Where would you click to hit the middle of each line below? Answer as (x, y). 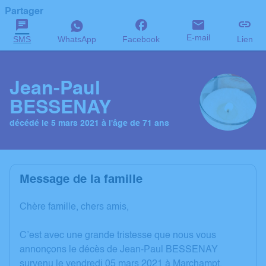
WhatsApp (77, 39)
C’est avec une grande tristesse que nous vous (118, 236)
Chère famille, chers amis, (74, 207)
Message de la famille (81, 180)
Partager (24, 12)
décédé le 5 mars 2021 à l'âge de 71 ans (89, 123)
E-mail (199, 37)
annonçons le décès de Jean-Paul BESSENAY (119, 250)
